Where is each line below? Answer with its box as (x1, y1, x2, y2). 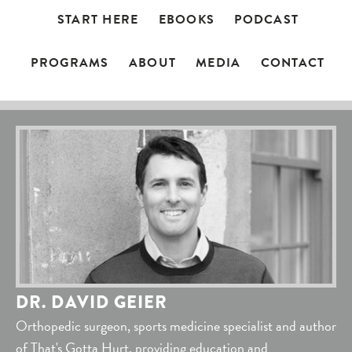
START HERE (57, 10, 139, 30)
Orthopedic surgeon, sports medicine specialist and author (16, 314, 336, 336)
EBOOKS (158, 10, 215, 30)
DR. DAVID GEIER (16, 288, 168, 315)
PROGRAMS (31, 53, 109, 73)
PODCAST (234, 10, 299, 30)
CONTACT (260, 53, 325, 73)
